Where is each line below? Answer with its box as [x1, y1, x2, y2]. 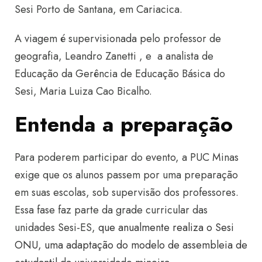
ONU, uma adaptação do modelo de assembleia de [15, 237, 247, 253]
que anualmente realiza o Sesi [98, 219, 234, 235]
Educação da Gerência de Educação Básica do [15, 65, 225, 81]
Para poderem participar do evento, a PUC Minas [15, 149, 239, 165]
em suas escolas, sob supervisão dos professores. [15, 184, 239, 200]
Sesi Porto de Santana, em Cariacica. [15, 1, 182, 17]
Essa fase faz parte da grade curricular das [15, 202, 208, 218]
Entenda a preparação [15, 108, 233, 140]
